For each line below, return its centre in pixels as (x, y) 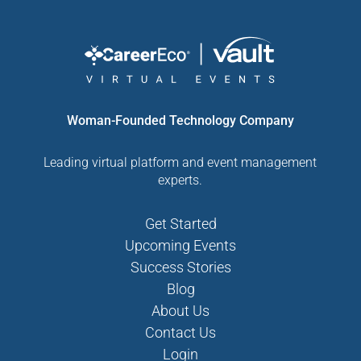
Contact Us (180, 333)
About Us (180, 311)
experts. (180, 180)
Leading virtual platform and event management (180, 163)
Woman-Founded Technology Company (180, 121)
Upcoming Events (180, 246)
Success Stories (180, 268)
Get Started (180, 224)
